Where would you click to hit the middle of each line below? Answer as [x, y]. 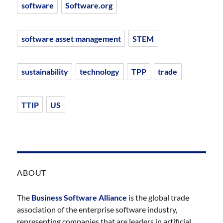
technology [100, 72]
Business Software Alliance [79, 197]
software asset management [71, 38]
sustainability [45, 72]
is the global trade [158, 197]
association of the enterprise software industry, [97, 209]
